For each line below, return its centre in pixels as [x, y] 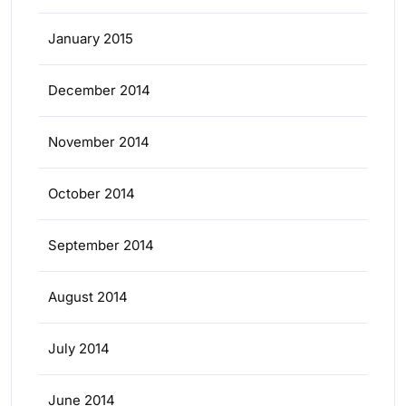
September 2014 [101, 245]
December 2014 [99, 90]
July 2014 [79, 348]
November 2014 [99, 142]
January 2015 [91, 39]
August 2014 [88, 297]
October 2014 [92, 193]
